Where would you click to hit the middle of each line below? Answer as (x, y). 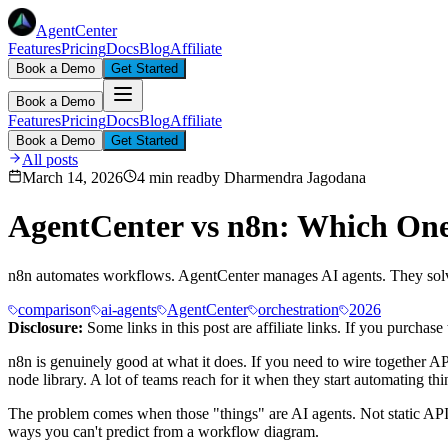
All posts (50, 159)
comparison (54, 309)
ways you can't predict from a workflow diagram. (163, 431)
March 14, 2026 (72, 177)
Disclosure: (45, 327)
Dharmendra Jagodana (295, 177)
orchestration (298, 309)
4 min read (170, 177)
